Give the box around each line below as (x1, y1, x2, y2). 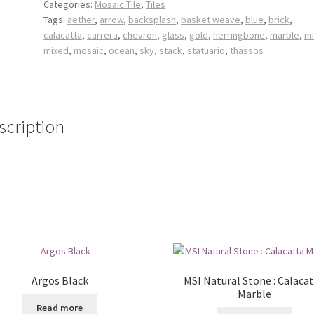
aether (67, 13, 95, 26)
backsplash (128, 13, 177, 26)
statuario (187, 43, 226, 57)
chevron (123, 28, 158, 41)
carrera (87, 28, 118, 41)
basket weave (181, 13, 241, 26)
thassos (230, 43, 264, 57)
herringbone (213, 28, 266, 41)
